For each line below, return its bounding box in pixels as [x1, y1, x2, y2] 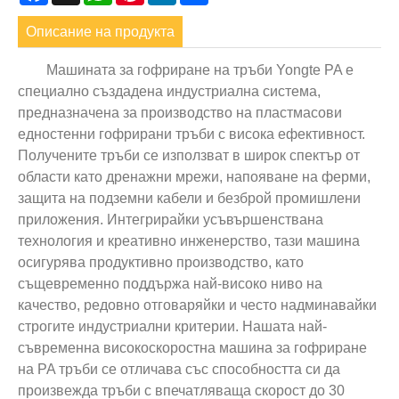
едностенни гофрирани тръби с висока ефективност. [18, 126, 365, 142]
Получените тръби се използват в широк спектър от [18, 147, 360, 163]
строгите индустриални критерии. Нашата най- [18, 318, 327, 334]
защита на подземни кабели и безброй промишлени [18, 190, 361, 206]
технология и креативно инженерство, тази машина [18, 232, 360, 248]
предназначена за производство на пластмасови [18, 104, 342, 120]
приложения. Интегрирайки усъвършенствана [18, 211, 323, 227]
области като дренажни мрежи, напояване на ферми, [18, 168, 370, 184]
